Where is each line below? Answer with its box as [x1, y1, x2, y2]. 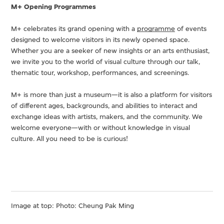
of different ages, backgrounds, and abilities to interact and [11, 101, 198, 110]
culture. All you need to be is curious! [11, 134, 128, 143]
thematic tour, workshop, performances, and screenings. [11, 68, 189, 77]
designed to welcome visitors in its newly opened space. [11, 35, 190, 44]
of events [175, 24, 207, 33]
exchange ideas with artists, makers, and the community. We [11, 112, 203, 121]
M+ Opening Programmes [11, 2, 96, 11]
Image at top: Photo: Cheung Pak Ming [11, 201, 134, 210]
